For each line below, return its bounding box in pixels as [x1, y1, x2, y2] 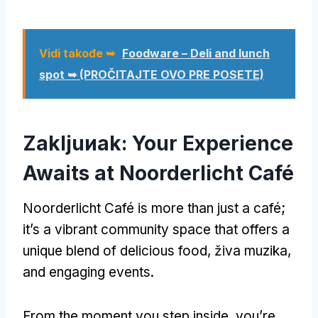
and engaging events [23, 263, 150, 280]
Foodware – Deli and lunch [122, 45, 270, 60]
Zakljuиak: [23, 131, 132, 155]
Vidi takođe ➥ [39, 45, 115, 60]
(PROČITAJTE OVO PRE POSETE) [77, 67, 264, 82]
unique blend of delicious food [23, 242, 207, 259]
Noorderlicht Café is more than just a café [23, 199, 281, 216]
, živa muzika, [207, 242, 291, 259]
